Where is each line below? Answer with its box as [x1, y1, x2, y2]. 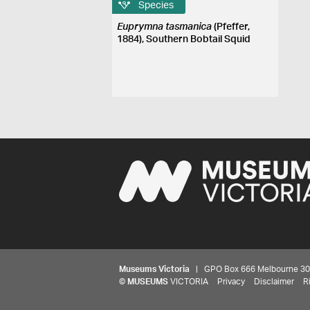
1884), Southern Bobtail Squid [117, 35, 251, 44]
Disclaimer [254, 277, 294, 286]
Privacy [217, 277, 245, 286]
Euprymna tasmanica [117, 22, 212, 32]
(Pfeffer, [212, 22, 250, 32]
